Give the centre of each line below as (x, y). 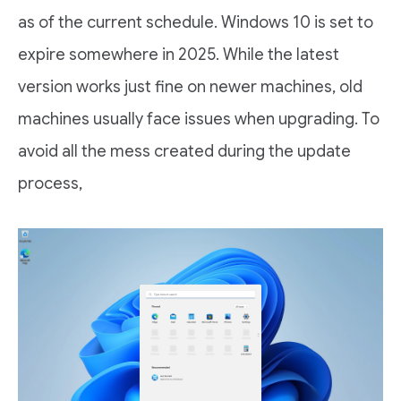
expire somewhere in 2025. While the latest (179, 55)
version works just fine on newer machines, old (190, 87)
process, (50, 183)
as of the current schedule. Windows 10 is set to (196, 22)
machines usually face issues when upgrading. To (199, 119)
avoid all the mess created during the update (184, 151)
